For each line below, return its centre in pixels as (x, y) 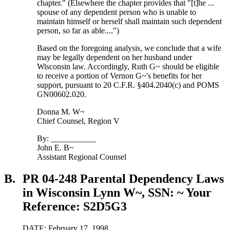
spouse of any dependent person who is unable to (117, 12)
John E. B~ (56, 148)
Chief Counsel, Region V (79, 121)
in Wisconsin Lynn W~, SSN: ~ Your (117, 193)
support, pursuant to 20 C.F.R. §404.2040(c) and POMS (128, 85)
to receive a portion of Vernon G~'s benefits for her (120, 76)
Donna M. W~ (61, 112)
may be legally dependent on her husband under (115, 57)
